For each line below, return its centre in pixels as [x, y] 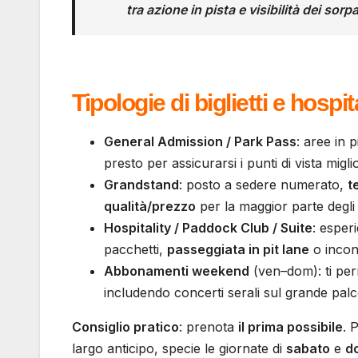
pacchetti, [135, 249]
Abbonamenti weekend [177, 270]
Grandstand [141, 184]
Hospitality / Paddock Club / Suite [208, 227]
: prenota [209, 326]
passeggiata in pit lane [238, 249]
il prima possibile [290, 326]
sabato [308, 348]
